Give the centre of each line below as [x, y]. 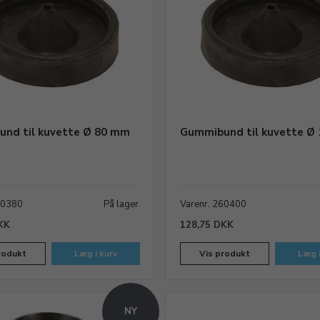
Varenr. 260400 [214, 204]
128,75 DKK [207, 225]
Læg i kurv [95, 254]
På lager [121, 204]
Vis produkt [225, 254]
